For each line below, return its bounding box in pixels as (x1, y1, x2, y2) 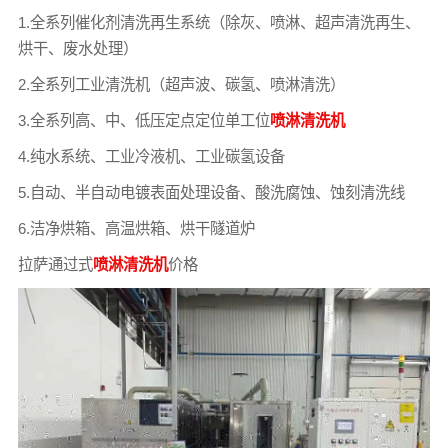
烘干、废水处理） (17, 39, 138, 57)
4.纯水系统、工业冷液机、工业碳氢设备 (17, 147, 285, 165)
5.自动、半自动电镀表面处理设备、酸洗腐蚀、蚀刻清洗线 (17, 183, 405, 201)
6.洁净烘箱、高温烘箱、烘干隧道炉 (17, 219, 255, 237)
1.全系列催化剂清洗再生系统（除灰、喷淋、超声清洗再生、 (17, 13, 420, 31)
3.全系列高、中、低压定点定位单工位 (17, 111, 270, 129)
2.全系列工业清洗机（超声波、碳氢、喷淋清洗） (17, 75, 345, 93)
